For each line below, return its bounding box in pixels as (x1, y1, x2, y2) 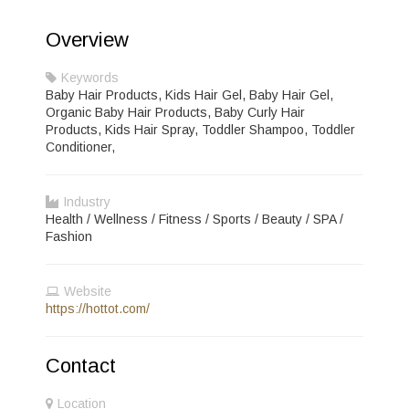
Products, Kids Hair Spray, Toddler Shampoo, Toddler (46, 122, 355, 137)
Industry (63, 194, 110, 209)
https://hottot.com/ (46, 301, 150, 316)
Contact (46, 354, 116, 377)
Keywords (61, 70, 119, 85)
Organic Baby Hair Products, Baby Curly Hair (46, 105, 305, 120)
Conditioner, (46, 140, 115, 154)
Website (64, 284, 111, 299)
